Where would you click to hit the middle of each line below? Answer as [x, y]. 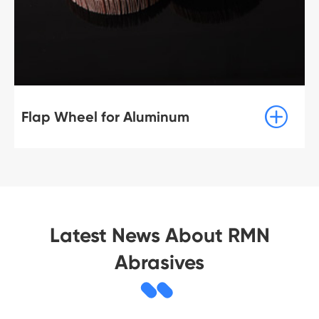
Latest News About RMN [159, 235]
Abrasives [159, 262]
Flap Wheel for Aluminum [105, 116]
